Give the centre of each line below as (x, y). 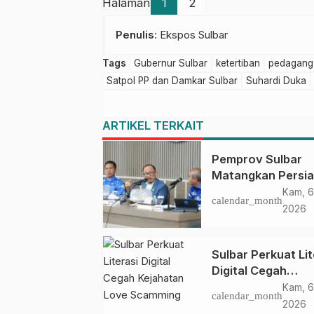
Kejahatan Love (255, 287)
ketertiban (238, 63)
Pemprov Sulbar (257, 159)
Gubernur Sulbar (171, 63)
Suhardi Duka (276, 81)
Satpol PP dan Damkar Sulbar (172, 81)
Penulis (135, 35)
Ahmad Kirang (251, 224)
